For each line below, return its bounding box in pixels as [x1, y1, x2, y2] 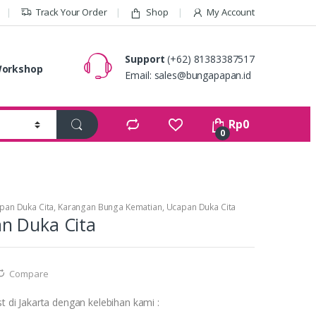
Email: [125, 68, 154, 83]
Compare [9, 267, 49, 280]
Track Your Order [35, 6, 107, 19]
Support [125, 52, 165, 66]
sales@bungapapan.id [154, 68, 251, 83]
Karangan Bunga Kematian [58, 200, 162, 213]
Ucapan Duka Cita [166, 200, 236, 213]
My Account [207, 6, 255, 19]
